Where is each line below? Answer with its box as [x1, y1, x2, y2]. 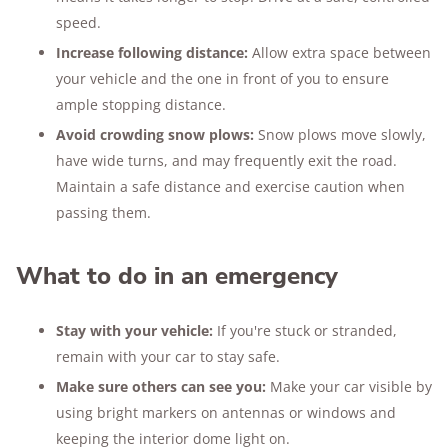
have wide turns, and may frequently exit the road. [56, 151, 397, 170]
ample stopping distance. [56, 95, 226, 114]
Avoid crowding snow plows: [56, 125, 254, 144]
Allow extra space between [248, 43, 431, 62]
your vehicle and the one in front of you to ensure [56, 69, 389, 88]
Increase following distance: [56, 43, 248, 62]
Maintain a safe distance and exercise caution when [56, 177, 405, 196]
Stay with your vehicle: [56, 321, 213, 340]
